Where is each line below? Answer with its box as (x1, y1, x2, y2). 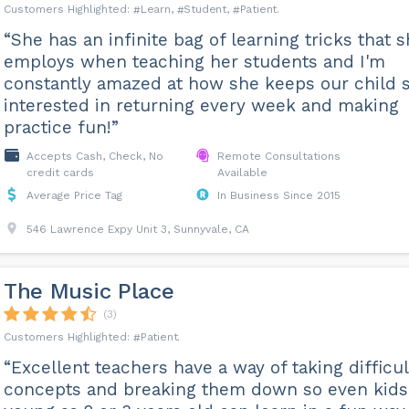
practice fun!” (3, 117, 119, 138)
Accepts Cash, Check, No (26, 150, 163, 163)
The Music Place (3, 278, 174, 304)
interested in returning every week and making (3, 95, 399, 116)
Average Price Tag (26, 189, 122, 202)
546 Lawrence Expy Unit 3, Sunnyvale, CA (26, 223, 249, 236)
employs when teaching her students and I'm (3, 51, 385, 72)
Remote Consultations (216, 150, 341, 163)
